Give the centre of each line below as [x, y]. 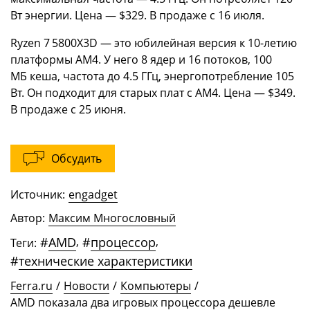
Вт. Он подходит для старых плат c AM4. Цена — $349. [153, 93]
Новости [86, 286]
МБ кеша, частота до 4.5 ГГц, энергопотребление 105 [152, 76]
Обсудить [76, 159]
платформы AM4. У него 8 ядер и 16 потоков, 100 [141, 60]
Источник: [38, 195]
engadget [93, 195]
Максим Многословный [112, 218]
